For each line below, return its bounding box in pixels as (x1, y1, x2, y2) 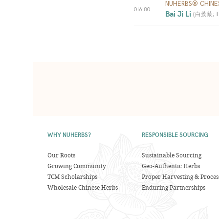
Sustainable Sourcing (141, 151, 201, 159)
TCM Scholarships (47, 173, 97, 180)
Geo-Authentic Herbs (141, 162, 200, 170)
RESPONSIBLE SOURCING (141, 131, 208, 138)
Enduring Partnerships (141, 183, 205, 191)
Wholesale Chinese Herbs (47, 183, 118, 191)
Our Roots (47, 151, 75, 159)
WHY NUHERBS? (47, 131, 91, 138)
